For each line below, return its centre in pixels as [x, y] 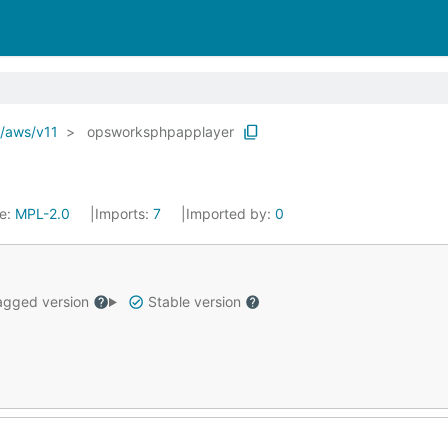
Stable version [194, 301]
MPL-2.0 [42, 213]
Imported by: [230, 213]
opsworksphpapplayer [160, 131]
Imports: [124, 213]
